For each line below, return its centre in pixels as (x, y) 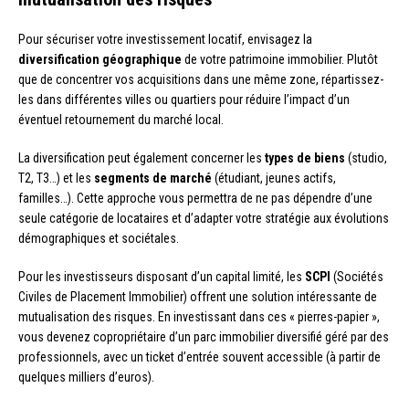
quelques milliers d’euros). (86, 377)
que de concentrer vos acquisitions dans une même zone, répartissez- (201, 79)
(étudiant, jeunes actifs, (274, 178)
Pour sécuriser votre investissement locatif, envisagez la (165, 39)
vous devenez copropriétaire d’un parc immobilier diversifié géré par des (204, 336)
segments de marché (153, 178)
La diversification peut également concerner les (142, 157)
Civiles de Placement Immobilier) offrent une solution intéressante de (198, 296)
